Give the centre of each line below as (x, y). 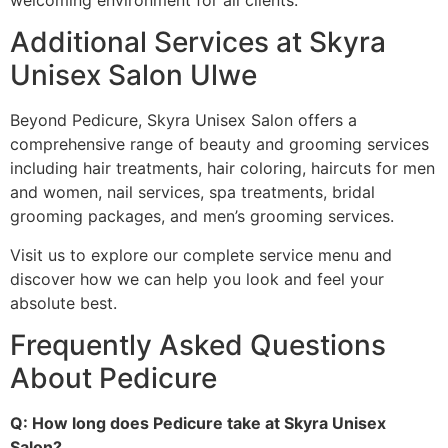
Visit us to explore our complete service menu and (201, 254)
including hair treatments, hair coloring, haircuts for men (222, 168)
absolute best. (63, 302)
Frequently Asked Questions (198, 345)
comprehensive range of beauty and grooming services (219, 144)
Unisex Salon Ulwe (133, 75)
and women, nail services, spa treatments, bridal (192, 192)
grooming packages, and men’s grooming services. (202, 216)
